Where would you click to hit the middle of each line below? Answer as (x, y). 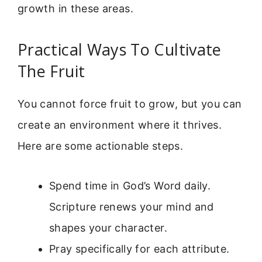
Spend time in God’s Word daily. (130, 186)
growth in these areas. (75, 9)
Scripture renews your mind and (132, 207)
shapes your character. (108, 228)
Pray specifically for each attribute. (139, 249)
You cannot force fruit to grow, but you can (130, 104)
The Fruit (51, 71)
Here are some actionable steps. (101, 146)
